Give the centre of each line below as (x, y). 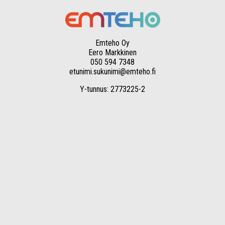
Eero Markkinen (113, 52)
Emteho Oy (113, 43)
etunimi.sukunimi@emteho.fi (113, 72)
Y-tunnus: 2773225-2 (113, 89)
